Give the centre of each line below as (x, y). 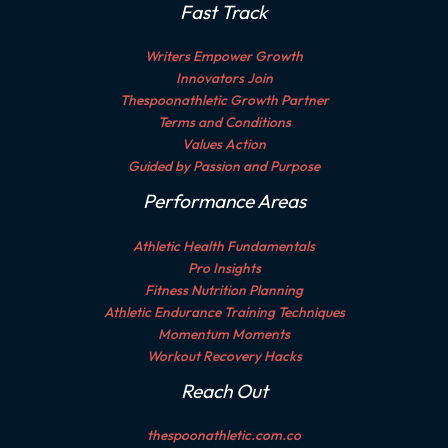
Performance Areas (224, 201)
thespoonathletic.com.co (224, 434)
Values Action (224, 144)
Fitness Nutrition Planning (224, 289)
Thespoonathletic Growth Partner (224, 100)
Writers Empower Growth (224, 56)
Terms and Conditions (224, 122)
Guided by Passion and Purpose (224, 166)
